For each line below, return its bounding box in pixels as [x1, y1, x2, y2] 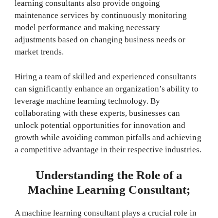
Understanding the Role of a [36, 168, 182, 182]
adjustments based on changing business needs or [15, 35, 186, 45]
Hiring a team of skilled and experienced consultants [15, 72, 197, 81]
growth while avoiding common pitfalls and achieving [15, 132, 201, 142]
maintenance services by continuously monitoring [15, 11, 187, 20]
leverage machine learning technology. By [15, 96, 161, 106]
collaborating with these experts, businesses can [15, 108, 181, 118]
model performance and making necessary [15, 23, 161, 33]
